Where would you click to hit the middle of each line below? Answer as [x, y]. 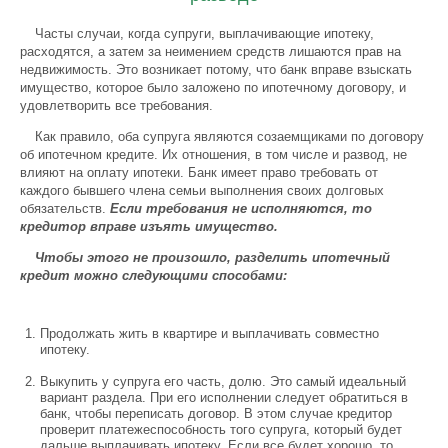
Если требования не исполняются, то [241, 208]
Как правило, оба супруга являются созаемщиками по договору [229, 136]
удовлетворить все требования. [116, 105]
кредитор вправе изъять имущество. [149, 226]
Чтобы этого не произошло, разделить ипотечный [212, 257]
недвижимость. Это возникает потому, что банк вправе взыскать [216, 69]
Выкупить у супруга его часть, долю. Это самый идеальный [223, 381]
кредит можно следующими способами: [153, 275]
